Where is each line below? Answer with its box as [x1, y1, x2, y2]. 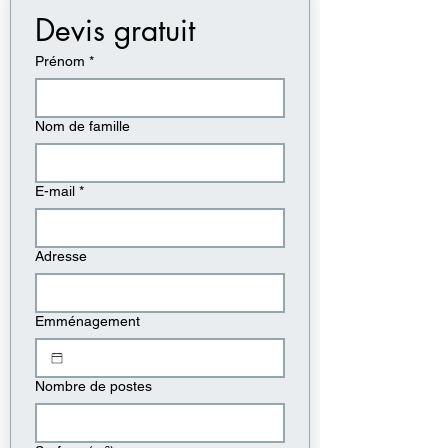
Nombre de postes [35, 378, 152, 394]
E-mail [35, 183, 75, 199]
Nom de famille [35, 118, 130, 134]
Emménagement [35, 313, 140, 329]
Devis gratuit [35, 10, 195, 50]
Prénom [35, 53, 85, 69]
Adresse [35, 248, 87, 264]
